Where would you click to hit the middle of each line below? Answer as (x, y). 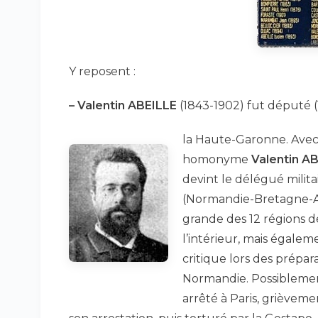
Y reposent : (102, 71)
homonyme (217, 159)
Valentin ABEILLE (127, 105)
